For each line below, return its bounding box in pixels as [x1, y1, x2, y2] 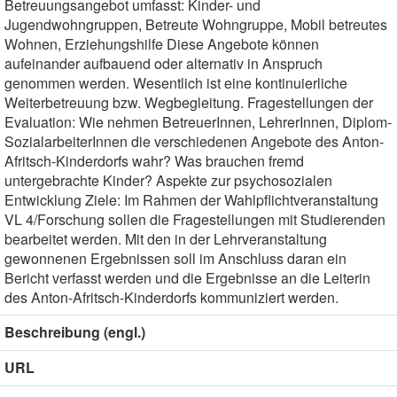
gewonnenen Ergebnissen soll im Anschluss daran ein [4, 248, 346, 269]
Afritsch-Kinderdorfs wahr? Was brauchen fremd [4, 151, 304, 171]
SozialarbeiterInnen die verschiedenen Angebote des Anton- [4, 131, 384, 152]
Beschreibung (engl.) [4, 322, 145, 342]
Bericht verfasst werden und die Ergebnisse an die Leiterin [4, 268, 370, 288]
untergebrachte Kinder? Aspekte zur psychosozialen [4, 170, 332, 191]
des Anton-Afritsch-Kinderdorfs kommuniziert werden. [4, 287, 339, 307]
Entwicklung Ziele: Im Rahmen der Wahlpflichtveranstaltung [4, 190, 378, 210]
